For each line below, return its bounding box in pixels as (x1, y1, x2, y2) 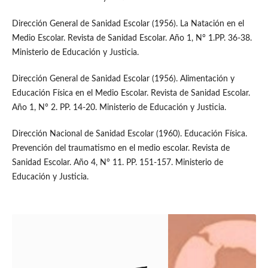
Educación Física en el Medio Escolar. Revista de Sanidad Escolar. (11, 89, 250, 98)
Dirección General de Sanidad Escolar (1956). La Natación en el (11, 19, 244, 28)
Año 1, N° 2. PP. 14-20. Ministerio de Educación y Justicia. (11, 103, 226, 112)
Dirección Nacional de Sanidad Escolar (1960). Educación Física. (11, 129, 247, 138)
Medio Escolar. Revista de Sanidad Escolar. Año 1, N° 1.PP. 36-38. (11, 33, 252, 42)
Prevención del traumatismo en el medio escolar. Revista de (11, 144, 230, 153)
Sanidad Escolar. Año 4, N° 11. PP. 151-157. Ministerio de (11, 158, 223, 167)
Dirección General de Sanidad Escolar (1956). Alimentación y (11, 74, 234, 83)
